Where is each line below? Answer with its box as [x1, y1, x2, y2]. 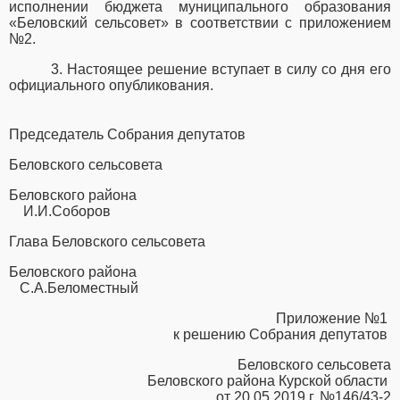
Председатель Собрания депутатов [9, 127, 246, 143]
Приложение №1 [276, 311, 391, 327]
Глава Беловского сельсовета [9, 234, 205, 250]
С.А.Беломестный [20, 280, 138, 296]
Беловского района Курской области [147, 373, 391, 389]
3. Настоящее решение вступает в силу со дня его [51, 62, 391, 78]
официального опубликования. [9, 78, 217, 94]
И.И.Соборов [23, 204, 111, 220]
